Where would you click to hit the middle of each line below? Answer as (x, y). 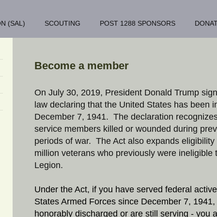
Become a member (82, 66)
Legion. (49, 165)
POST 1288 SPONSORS (138, 23)
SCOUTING (62, 23)
